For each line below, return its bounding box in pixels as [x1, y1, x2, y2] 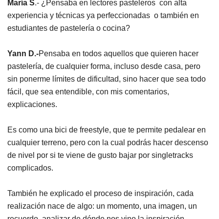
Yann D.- [7, 49, 39, 58]
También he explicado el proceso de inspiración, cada [7, 189, 194, 197]
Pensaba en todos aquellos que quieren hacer [39, 49, 198, 58]
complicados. [7, 164, 53, 172]
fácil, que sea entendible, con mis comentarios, [7, 88, 169, 96]
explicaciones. [7, 100, 57, 109]
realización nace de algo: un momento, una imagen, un [7, 202, 197, 210]
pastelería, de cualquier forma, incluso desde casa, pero [7, 62, 200, 70]
